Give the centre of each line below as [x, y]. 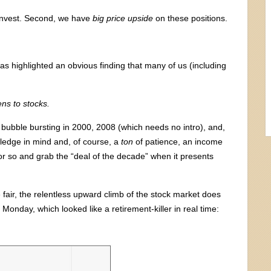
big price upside [123, 18]
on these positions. [190, 18]
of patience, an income [178, 141]
